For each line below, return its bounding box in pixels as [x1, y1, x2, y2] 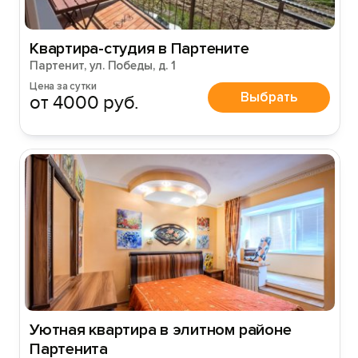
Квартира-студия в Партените [30, 39, 249, 58]
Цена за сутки [30, 80, 97, 93]
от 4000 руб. [30, 91, 140, 114]
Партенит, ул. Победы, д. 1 [30, 58, 176, 73]
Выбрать [241, 88, 297, 105]
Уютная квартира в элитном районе [30, 320, 292, 340]
